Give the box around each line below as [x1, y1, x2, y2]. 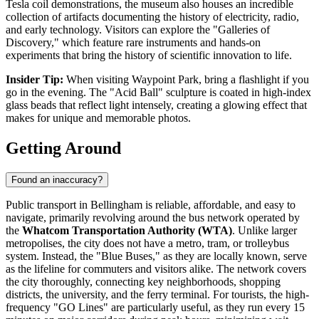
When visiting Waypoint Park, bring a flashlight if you [63, 73, 309, 85]
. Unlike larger [232, 224, 297, 236]
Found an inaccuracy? [11, 174, 103, 185]
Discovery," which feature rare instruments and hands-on [6, 36, 261, 48]
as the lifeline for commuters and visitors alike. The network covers [6, 262, 306, 275]
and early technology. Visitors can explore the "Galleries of [6, 23, 270, 36]
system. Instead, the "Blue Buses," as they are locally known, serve [6, 249, 307, 262]
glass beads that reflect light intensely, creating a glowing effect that [6, 98, 307, 111]
